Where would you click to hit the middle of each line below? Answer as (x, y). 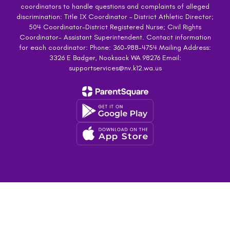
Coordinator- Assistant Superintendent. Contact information (115, 37)
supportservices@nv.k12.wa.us (115, 68)
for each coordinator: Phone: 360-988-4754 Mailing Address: (115, 47)
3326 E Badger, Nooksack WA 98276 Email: (115, 58)
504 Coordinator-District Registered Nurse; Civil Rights (115, 27)
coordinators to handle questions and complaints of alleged (115, 6)
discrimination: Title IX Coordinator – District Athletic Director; (115, 17)
